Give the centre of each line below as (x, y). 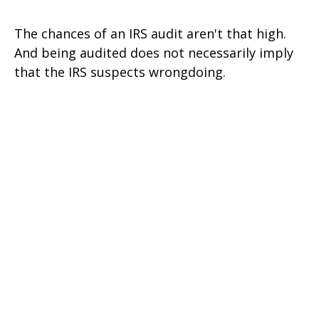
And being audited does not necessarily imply (154, 53)
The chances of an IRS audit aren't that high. (150, 34)
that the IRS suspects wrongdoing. (120, 72)
